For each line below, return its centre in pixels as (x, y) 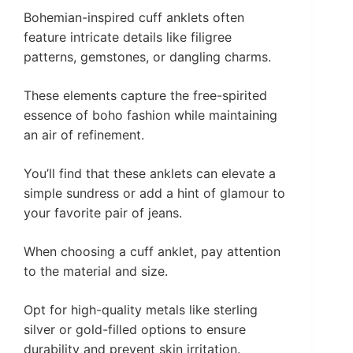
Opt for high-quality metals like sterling (141, 310)
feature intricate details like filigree (128, 37)
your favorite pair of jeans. (103, 213)
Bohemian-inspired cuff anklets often (134, 18)
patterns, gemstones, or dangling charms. (147, 57)
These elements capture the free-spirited (145, 96)
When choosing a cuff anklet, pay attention (152, 252)
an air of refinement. (84, 135)
